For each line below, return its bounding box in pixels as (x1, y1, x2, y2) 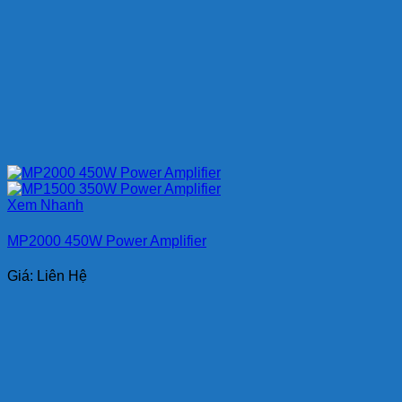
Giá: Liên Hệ (7, 267, 87, 284)
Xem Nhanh (7, 197, 83, 214)
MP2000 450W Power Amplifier (7, 232, 206, 249)
